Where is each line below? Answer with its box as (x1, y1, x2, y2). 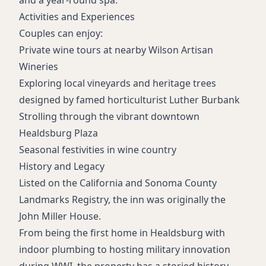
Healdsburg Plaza (19, 126, 98, 140)
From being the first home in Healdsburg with (19, 226, 225, 240)
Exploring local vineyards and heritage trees (19, 77, 216, 90)
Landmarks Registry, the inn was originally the (19, 193, 226, 207)
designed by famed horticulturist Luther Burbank (19, 93, 240, 107)
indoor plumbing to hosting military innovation (19, 243, 230, 256)
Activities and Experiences (19, 10, 135, 24)
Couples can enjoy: (19, 27, 103, 40)
